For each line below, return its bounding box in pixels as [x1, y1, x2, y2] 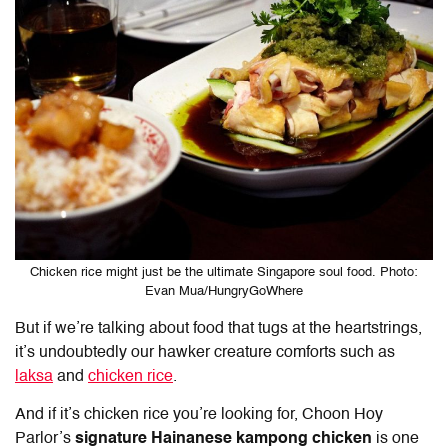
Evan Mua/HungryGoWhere [145, 284, 303, 298]
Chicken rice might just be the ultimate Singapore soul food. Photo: [30, 265, 418, 279]
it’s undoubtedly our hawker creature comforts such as [15, 344, 395, 361]
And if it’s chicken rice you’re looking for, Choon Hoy [15, 406, 383, 423]
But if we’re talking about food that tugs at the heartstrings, [15, 320, 422, 337]
